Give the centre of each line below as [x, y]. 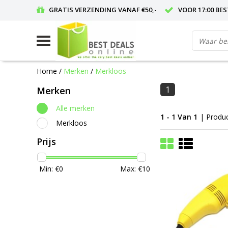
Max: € [131, 169]
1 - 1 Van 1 [179, 117]
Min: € [49, 169]
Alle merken [75, 108]
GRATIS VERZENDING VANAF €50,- [103, 10]
